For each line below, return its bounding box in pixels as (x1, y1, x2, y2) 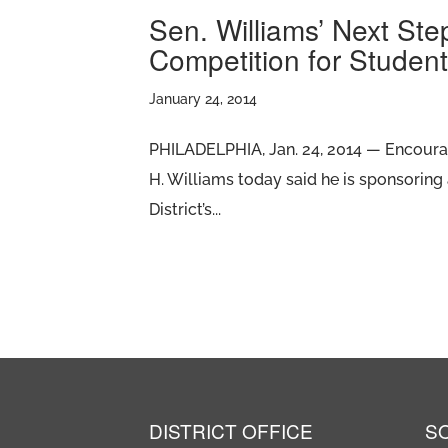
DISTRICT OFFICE (149, 416, 314, 444)
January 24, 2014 (149, 91, 258, 107)
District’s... (149, 200, 222, 219)
